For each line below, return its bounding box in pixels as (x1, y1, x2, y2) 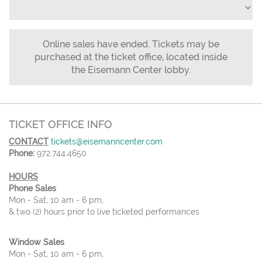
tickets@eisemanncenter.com (51, 137, 163, 147)
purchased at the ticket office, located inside (35, 51, 227, 63)
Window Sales (9, 237, 64, 247)
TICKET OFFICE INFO (9, 118, 112, 131)
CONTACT (9, 137, 49, 147)
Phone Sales (9, 184, 56, 194)
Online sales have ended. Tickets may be (43, 39, 219, 50)
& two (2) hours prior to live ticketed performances (9, 207, 199, 217)
